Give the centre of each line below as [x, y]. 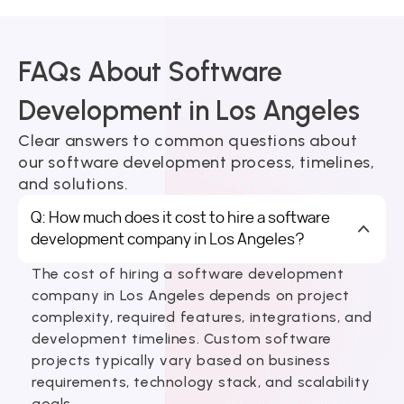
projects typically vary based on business [181, 360]
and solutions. [73, 184]
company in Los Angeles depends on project [191, 295]
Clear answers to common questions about [188, 140]
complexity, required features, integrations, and [202, 317]
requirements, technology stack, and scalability [201, 381]
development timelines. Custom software [182, 338]
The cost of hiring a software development [188, 273]
